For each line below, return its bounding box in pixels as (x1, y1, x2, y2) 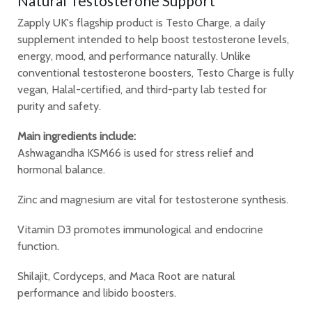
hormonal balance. (17, 162, 105, 176)
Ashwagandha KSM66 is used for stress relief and (17, 146, 253, 159)
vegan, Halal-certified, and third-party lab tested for (17, 82, 267, 96)
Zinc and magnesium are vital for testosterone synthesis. (17, 192, 288, 206)
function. (17, 240, 59, 253)
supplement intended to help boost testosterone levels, (17, 32, 289, 46)
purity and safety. (17, 99, 101, 113)
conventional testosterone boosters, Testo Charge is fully (17, 65, 294, 79)
